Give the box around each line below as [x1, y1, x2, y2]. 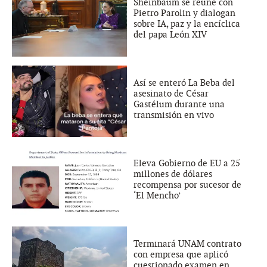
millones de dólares [133, 168, 212, 179]
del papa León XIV [133, 29, 207, 40]
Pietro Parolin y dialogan [133, 7, 235, 18]
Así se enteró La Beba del [133, 77, 235, 88]
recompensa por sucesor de [133, 179, 241, 190]
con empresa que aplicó [133, 249, 228, 260]
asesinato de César [133, 88, 209, 99]
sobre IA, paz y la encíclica [133, 18, 240, 29]
